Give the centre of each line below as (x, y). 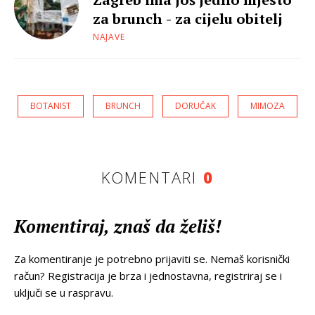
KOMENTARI (152, 177)
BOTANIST (51, 105)
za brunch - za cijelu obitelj (188, 18)
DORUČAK (195, 105)
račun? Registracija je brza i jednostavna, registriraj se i (148, 275)
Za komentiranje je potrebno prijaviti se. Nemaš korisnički (152, 258)
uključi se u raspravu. (64, 292)
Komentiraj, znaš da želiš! (118, 226)
